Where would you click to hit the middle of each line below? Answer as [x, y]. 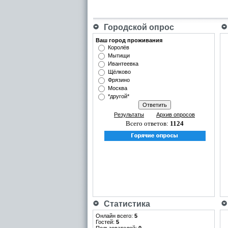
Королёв [119, 47]
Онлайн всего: [115, 216]
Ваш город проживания [129, 40]
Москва [118, 88]
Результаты [129, 115]
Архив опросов [176, 115]
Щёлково [119, 72]
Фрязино [119, 80]
